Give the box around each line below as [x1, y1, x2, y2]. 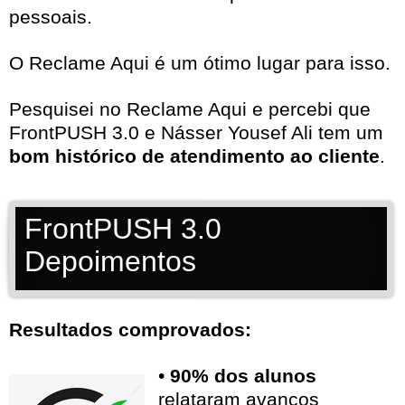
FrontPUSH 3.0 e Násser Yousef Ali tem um [9, 122, 383, 144]
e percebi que [247, 99, 371, 120]
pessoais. [9, 6, 92, 28]
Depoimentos [24, 245, 196, 278]
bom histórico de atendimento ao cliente [9, 146, 380, 167]
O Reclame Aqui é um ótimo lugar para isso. [9, 52, 391, 74]
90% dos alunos [170, 365, 316, 387]
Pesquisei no [9, 99, 127, 120]
